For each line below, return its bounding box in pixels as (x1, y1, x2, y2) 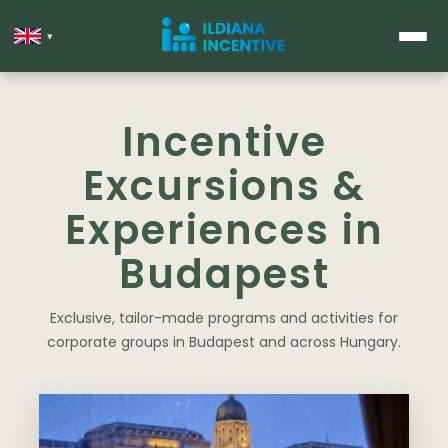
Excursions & (82, 158, 366, 214)
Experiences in (64, 202, 384, 258)
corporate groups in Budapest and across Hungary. (47, 332, 401, 352)
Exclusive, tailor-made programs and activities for (50, 308, 398, 328)
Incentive (121, 114, 327, 170)
